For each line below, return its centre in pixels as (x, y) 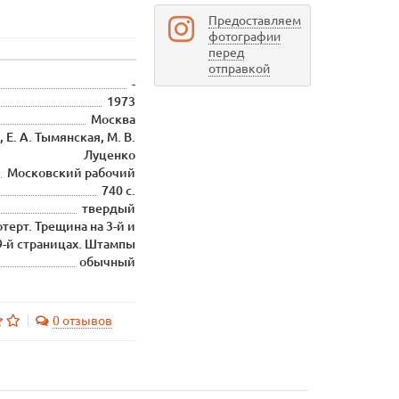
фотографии (244, 37)
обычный (108, 262)
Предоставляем (254, 20)
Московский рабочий (72, 173)
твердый (109, 208)
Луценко (110, 155)
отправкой (239, 69)
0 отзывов (82, 321)
